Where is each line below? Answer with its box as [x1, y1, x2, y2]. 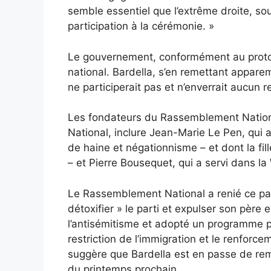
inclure [114, 126, 146, 139]
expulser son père [175, 202, 261, 215]
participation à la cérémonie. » [68, 20, 214, 33]
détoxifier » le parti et [68, 202, 175, 215]
